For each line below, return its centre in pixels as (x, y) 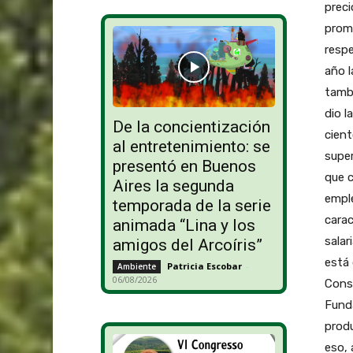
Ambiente (136, 267)
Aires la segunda (173, 186)
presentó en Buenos (184, 167)
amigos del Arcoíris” (187, 245)
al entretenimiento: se (191, 147)
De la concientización (191, 127)
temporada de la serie (191, 206)
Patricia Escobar (204, 266)
